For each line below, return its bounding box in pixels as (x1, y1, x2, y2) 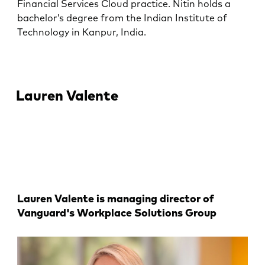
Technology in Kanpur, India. (17, 25, 147, 38)
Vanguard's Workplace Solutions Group (17, 206, 217, 220)
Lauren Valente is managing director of (17, 192, 215, 206)
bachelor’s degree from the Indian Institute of (17, 11, 228, 24)
